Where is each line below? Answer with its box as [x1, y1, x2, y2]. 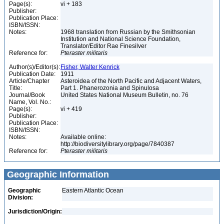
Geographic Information [4, 169, 109, 179]
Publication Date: [9, 70, 55, 77]
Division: [8, 194, 33, 201]
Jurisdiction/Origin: [8, 208, 62, 215]
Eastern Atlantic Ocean [62, 187, 123, 194]
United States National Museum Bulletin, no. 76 [60, 91, 190, 98]
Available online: [60, 133, 106, 140]
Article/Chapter [9, 77, 49, 84]
